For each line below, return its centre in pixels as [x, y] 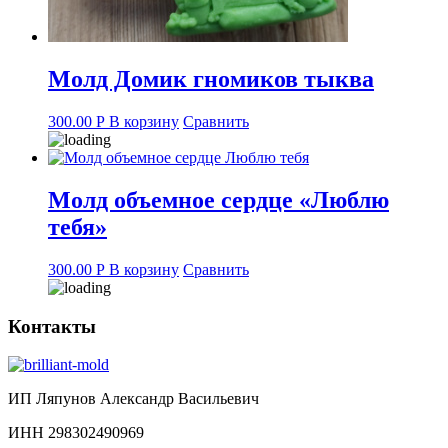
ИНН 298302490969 [76, 433]
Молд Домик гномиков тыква [211, 79]
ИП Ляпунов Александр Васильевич [133, 399]
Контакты [52, 326]
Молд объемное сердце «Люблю [218, 200]
